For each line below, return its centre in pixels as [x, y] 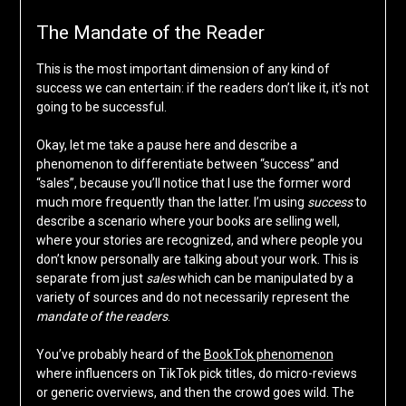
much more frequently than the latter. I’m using [171, 203]
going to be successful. [101, 107]
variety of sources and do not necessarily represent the [193, 298]
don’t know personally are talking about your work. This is [197, 260]
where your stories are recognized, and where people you [199, 241]
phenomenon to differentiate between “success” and [187, 164]
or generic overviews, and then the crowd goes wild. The [195, 393]
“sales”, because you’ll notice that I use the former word [193, 184]
